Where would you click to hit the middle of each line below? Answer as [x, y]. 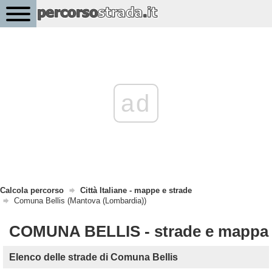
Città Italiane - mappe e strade [136, 190]
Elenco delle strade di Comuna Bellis [93, 257]
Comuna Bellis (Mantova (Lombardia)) [80, 201]
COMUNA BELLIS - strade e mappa [139, 231]
